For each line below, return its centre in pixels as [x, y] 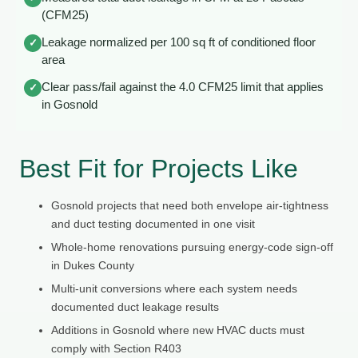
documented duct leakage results [135, 306]
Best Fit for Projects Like [159, 168]
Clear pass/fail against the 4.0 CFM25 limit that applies [183, 87]
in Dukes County [93, 265]
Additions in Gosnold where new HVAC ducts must [178, 330]
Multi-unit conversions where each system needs [174, 288]
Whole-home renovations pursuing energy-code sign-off [192, 247]
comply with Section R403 [116, 348]
